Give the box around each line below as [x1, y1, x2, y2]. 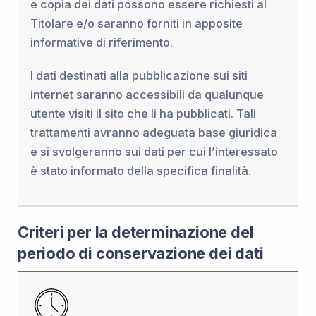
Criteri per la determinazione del [18, 222, 254, 241]
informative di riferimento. [30, 35, 173, 49]
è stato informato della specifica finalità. [30, 163, 251, 178]
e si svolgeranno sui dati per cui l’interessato [30, 144, 278, 159]
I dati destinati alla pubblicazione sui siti [30, 68, 248, 83]
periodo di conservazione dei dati [18, 243, 264, 262]
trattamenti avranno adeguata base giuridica [30, 125, 277, 140]
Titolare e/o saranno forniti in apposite [30, 16, 243, 30]
